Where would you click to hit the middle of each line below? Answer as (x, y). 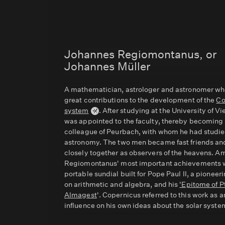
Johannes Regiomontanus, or (140, 54)
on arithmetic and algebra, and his (122, 184)
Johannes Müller (107, 66)
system (77, 110)
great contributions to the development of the (140, 100)
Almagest (81, 195)
